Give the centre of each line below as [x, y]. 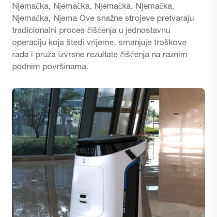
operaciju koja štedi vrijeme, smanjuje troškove [99, 43]
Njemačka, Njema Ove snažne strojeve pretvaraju [103, 19]
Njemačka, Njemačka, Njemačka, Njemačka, [93, 7]
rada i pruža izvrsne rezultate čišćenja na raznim [100, 55]
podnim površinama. [50, 67]
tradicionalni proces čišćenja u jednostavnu [91, 31]
